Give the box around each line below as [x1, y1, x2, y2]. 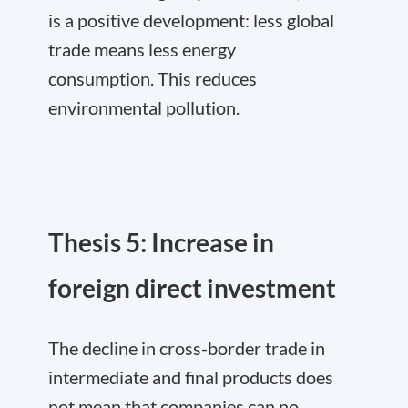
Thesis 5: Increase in [48, 226, 274, 258]
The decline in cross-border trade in [48, 336, 325, 359]
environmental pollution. [48, 96, 240, 118]
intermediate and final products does [48, 365, 333, 388]
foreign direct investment [48, 271, 336, 303]
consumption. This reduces [48, 66, 257, 89]
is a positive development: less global [48, 8, 334, 31]
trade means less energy [48, 37, 236, 60]
